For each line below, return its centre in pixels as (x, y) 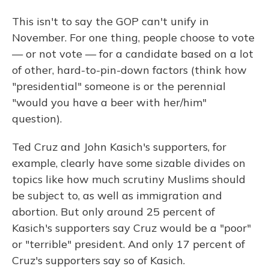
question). (37, 119)
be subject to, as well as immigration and (117, 196)
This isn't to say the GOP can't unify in (110, 22)
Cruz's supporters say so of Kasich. (98, 261)
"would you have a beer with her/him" (109, 103)
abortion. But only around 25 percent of (113, 212)
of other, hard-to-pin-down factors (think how (129, 70)
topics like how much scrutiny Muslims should (129, 180)
